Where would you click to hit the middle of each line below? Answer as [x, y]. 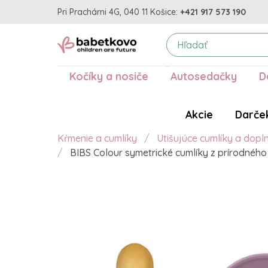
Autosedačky [203, 76]
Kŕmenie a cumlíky [97, 138]
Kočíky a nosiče [109, 76]
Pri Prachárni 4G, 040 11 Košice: [118, 12]
